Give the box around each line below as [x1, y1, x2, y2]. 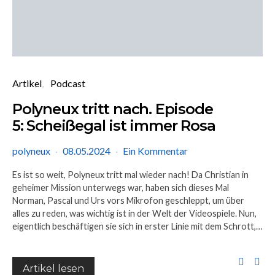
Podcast [50, 77, 85, 89]
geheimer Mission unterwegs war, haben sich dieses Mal [12, 182, 229, 193]
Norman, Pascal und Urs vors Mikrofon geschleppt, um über [12, 195, 244, 206]
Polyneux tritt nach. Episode [12, 100, 213, 118]
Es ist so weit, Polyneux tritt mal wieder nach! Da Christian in [12, 169, 249, 180]
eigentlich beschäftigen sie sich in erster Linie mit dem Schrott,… [12, 221, 262, 231]
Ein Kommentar [123, 145, 188, 157]
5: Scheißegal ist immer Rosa [12, 117, 215, 134]
